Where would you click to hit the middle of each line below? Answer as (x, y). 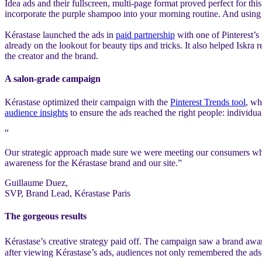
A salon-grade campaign (53, 79)
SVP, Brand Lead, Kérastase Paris (68, 193)
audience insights (36, 112)
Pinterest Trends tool (208, 102)
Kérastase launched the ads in (60, 35)
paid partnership (145, 35)
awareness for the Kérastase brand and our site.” (93, 163)
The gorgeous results (46, 216)
